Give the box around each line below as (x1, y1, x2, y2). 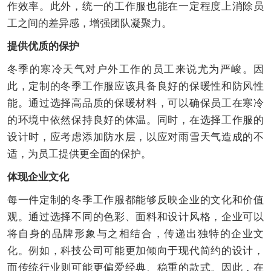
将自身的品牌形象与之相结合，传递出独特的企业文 (7, 228, 264, 240)
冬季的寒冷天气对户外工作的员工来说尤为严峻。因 (7, 64, 264, 76)
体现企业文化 (7, 171, 69, 183)
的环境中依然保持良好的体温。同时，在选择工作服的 (7, 114, 264, 126)
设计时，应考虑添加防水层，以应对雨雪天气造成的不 (7, 131, 264, 143)
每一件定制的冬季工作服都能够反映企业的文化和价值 (7, 194, 264, 206)
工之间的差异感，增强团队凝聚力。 (7, 18, 172, 30)
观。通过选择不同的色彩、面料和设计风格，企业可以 (7, 211, 264, 223)
